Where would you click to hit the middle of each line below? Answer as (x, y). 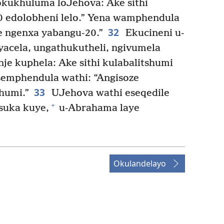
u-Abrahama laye (98, 108)
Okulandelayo (140, 163)
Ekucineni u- (153, 33)
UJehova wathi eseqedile (109, 93)
